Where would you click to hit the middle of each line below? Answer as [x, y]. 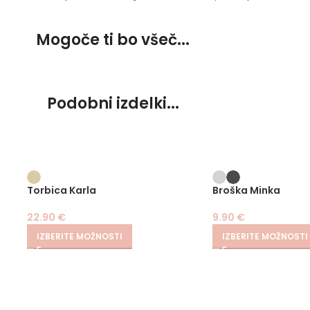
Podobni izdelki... [113, 103]
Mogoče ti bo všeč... [113, 40]
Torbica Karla [61, 191]
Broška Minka [247, 191]
